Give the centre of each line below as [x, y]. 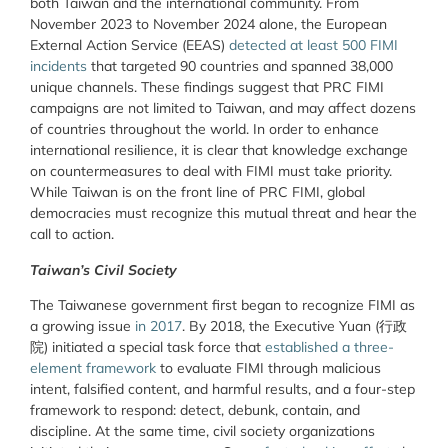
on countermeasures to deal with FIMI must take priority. [211, 171]
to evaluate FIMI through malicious [268, 368]
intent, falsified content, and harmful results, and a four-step [222, 389]
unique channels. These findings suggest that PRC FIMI [207, 87]
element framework [93, 368]
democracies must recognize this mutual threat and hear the [223, 213]
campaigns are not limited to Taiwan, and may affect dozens [223, 108]
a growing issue [82, 326]
